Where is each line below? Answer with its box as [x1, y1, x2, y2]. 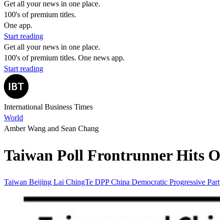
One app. [4, 21, 32, 29]
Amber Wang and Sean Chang [4, 124, 99, 133]
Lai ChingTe [54, 177, 95, 186]
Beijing [29, 177, 54, 186]
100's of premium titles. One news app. [4, 54, 125, 62]
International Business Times [4, 103, 93, 111]
